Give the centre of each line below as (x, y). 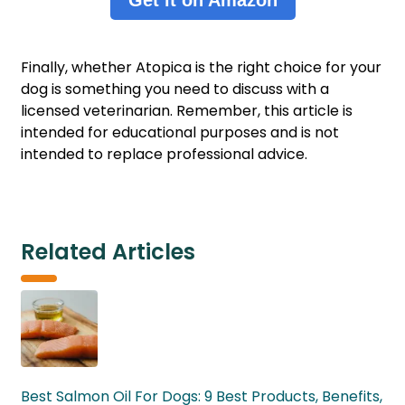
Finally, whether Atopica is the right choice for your (201, 68)
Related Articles (108, 252)
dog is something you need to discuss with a (175, 89)
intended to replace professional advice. (168, 155)
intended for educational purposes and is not (180, 133)
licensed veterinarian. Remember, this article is (187, 111)
